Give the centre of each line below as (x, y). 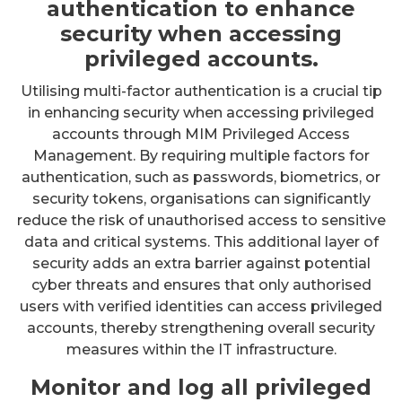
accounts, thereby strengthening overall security (201, 328)
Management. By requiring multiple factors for (201, 156)
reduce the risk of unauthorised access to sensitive (201, 221)
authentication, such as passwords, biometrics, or (201, 178)
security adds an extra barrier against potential (201, 264)
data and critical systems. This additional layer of (201, 242)
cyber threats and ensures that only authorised (201, 285)
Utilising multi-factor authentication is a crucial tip (201, 92)
